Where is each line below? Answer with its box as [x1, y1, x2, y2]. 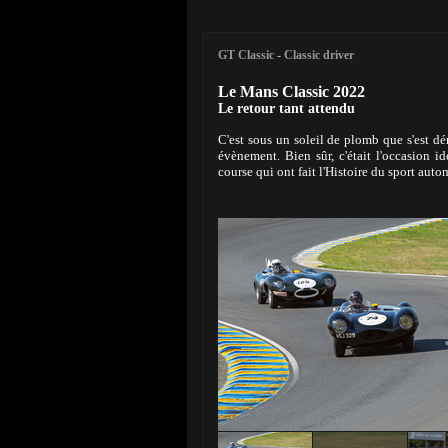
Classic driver [284, 48, 354, 62]
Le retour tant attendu [218, 101, 355, 116]
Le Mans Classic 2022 [218, 83, 365, 100]
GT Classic [218, 48, 274, 62]
